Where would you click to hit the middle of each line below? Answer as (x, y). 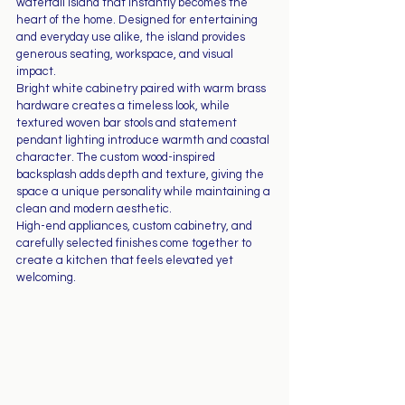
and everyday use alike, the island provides (132, 37)
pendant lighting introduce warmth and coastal (144, 140)
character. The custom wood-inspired (117, 157)
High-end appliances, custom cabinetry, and (136, 226)
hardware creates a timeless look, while (124, 106)
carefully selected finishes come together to (135, 243)
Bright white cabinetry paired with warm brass (142, 89)
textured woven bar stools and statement (128, 123)
